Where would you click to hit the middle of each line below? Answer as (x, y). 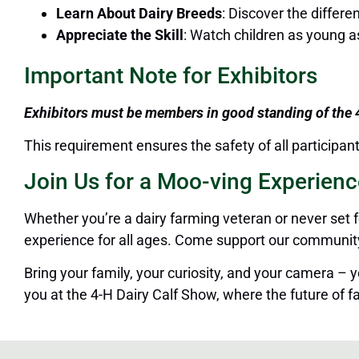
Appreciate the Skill (120, 35)
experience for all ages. (99, 240)
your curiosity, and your (209, 272)
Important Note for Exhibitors (171, 75)
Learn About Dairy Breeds (139, 13)
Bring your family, (80, 272)
